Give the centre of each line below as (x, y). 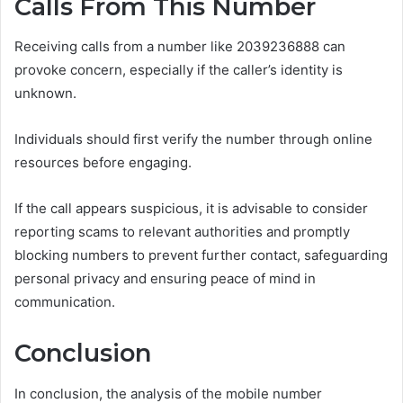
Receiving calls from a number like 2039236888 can (180, 47)
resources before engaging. (103, 163)
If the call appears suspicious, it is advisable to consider (191, 209)
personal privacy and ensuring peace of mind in (165, 279)
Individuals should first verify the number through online (193, 139)
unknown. (45, 94)
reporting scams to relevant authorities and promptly (182, 232)
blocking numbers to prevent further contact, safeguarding (201, 255)
